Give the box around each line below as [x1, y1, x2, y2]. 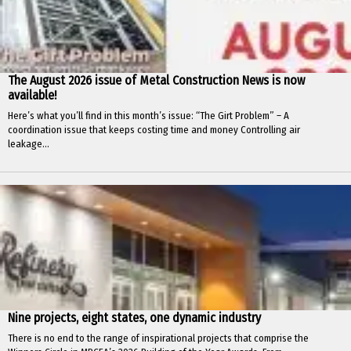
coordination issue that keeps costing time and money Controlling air [8, 124, 300, 136]
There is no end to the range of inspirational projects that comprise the [8, 332, 309, 345]
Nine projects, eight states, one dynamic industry [8, 310, 261, 326]
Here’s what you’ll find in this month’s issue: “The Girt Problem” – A [8, 110, 289, 122]
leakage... [8, 138, 49, 150]
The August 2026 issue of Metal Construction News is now [8, 73, 305, 89]
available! [8, 88, 56, 103]
